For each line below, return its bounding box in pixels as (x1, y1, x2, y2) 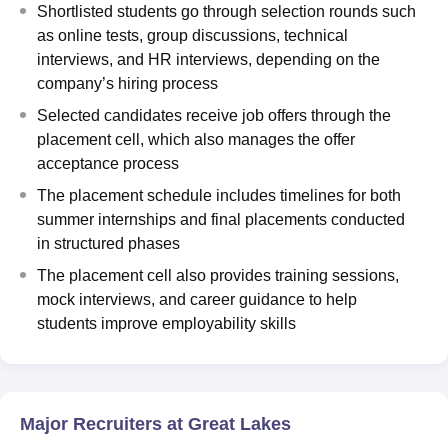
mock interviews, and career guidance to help (37, 290, 357, 308)
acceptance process (37, 154, 179, 172)
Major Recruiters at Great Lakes (20, 413, 291, 434)
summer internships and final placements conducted (37, 210, 405, 228)
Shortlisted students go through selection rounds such (37, 2, 416, 20)
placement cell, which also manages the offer (37, 130, 355, 148)
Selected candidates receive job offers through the (37, 106, 391, 124)
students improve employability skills (37, 314, 296, 332)
